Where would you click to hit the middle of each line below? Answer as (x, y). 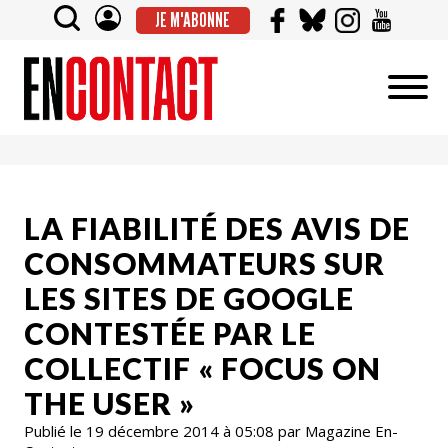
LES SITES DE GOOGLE (189, 297)
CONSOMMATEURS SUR (204, 262)
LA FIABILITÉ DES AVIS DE (217, 227)
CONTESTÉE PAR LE (170, 332)
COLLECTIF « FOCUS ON (202, 367)
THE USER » (109, 402)
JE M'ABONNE (192, 20)
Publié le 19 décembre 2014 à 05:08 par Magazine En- (211, 430)
